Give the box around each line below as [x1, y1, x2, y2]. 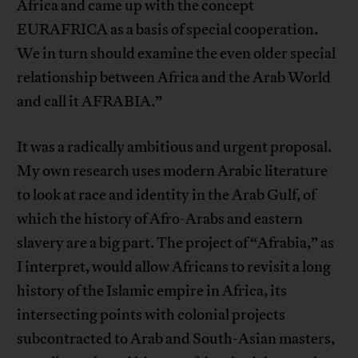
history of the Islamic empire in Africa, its [17, 281, 288, 301]
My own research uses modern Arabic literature [17, 161, 328, 181]
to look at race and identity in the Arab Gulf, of [17, 185, 316, 205]
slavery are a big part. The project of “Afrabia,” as [17, 233, 335, 253]
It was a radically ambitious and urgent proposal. [17, 137, 332, 157]
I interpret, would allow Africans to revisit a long [17, 257, 332, 277]
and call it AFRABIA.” [17, 92, 163, 112]
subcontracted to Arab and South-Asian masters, [17, 329, 336, 349]
